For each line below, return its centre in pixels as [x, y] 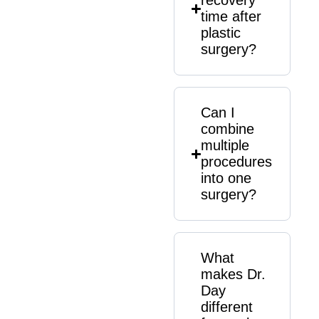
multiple [225, 145]
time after [231, 16]
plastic [221, 33]
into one [226, 178]
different [227, 307]
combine [228, 129]
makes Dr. [234, 274]
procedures [237, 162]
